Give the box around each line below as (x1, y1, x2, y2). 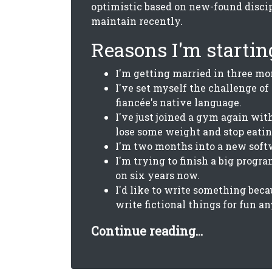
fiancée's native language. (115, 96, 242, 109)
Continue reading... (91, 223, 203, 239)
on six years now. (115, 169, 200, 182)
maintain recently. (91, 15, 183, 27)
